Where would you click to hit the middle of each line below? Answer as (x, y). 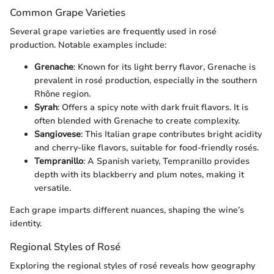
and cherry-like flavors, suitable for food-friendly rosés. (146, 148)
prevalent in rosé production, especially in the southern (146, 80)
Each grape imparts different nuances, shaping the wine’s (127, 210)
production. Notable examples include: (88, 45)
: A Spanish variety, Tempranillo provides (166, 161)
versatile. (53, 188)
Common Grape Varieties (68, 12)
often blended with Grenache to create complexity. (137, 121)
